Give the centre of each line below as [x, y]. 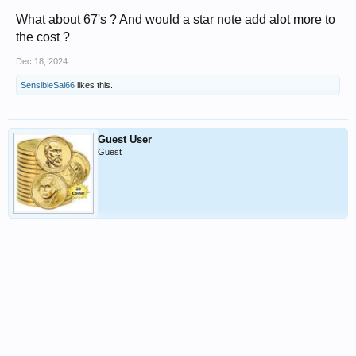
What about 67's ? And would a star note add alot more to [176, 19]
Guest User [125, 139]
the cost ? [43, 37]
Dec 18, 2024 [42, 61]
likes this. [94, 85]
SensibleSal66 [48, 85]
